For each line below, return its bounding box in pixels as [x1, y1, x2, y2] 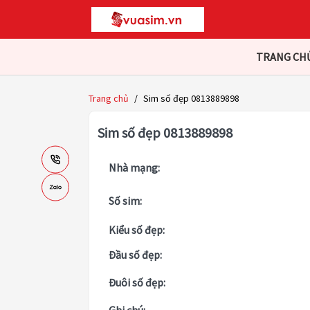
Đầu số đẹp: [109, 248, 162, 262]
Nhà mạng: [109, 161, 160, 175]
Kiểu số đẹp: [109, 223, 165, 237]
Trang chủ [89, 92, 129, 105]
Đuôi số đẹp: [109, 275, 165, 290]
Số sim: [109, 194, 142, 208]
